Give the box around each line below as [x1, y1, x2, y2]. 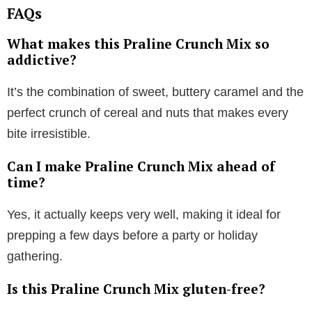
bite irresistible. [7, 126, 91, 141]
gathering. [7, 249, 63, 263]
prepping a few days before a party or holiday [7, 228, 258, 242]
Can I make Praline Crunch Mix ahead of [7, 157, 275, 175]
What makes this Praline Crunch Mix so [7, 34, 270, 52]
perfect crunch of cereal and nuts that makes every [7, 105, 288, 120]
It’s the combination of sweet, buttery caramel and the [7, 84, 304, 99]
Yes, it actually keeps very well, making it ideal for [7, 207, 281, 221]
